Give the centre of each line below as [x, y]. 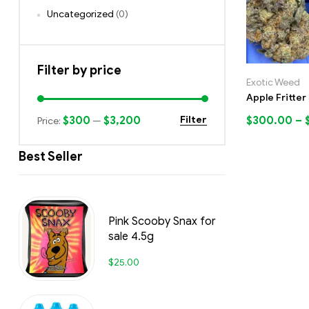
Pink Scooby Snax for [162, 221]
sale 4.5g [131, 236]
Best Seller [51, 156]
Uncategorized [80, 14]
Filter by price [79, 71]
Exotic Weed [273, 82]
